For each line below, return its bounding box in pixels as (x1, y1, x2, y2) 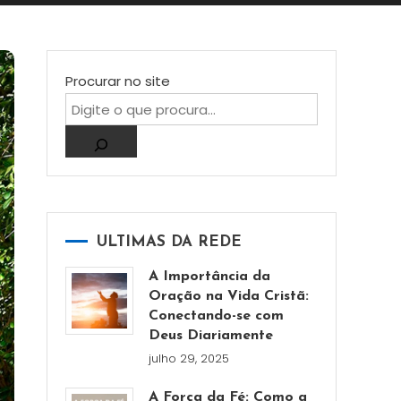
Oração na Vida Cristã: (149, 289, 310, 303)
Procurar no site (65, 72, 170, 90)
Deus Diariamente (149, 328, 274, 343)
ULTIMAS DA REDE (97, 235, 242, 250)
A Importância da (149, 269, 271, 284)
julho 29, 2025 (149, 350, 230, 367)
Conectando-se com (149, 309, 285, 323)
